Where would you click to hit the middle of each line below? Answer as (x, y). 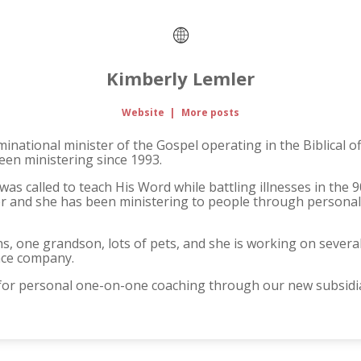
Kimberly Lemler (180, 79)
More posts (210, 113)
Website (143, 113)
